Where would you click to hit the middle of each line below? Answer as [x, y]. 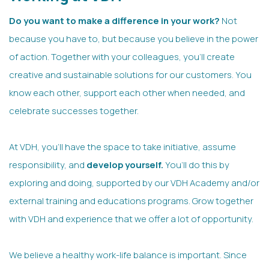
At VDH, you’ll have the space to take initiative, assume [122, 147]
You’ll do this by [196, 165]
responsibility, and [48, 165]
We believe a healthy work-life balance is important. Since [128, 255]
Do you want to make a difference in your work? [114, 21]
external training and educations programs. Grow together [131, 201]
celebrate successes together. [74, 111]
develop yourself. [125, 165]
